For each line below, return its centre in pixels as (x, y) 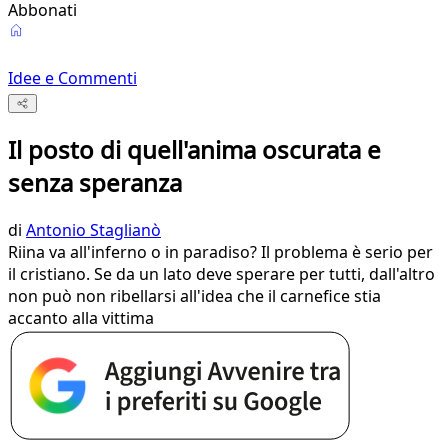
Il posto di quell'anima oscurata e (194, 150)
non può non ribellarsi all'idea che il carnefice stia (194, 296)
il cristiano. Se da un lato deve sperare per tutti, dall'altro (221, 274)
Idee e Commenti (72, 78)
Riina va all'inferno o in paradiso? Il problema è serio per (220, 252)
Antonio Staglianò (93, 230)
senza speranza (95, 183)
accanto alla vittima (81, 318)
